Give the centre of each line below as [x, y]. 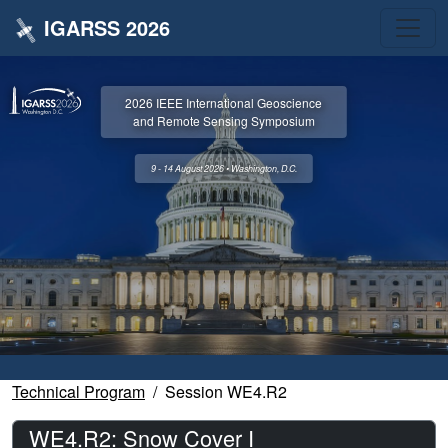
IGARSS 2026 [106, 27]
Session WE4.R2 [226, 391]
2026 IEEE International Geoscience [224, 103]
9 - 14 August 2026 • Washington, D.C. [223, 169]
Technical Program [78, 391]
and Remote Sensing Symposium [223, 121]
